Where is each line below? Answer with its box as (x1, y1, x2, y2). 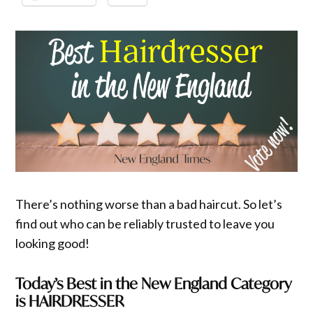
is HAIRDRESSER (15, 291, 124, 311)
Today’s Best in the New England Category (15, 273, 292, 293)
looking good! (15, 235, 90, 251)
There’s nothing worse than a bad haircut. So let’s (15, 196, 283, 212)
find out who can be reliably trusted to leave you (15, 215, 275, 231)
